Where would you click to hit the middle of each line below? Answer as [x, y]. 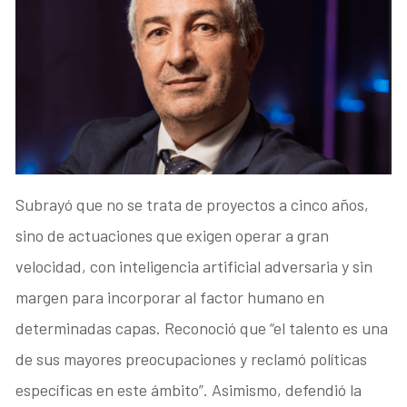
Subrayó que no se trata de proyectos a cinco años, [193, 204]
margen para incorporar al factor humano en [170, 297]
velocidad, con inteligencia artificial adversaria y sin [194, 266]
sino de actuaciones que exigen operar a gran [173, 235]
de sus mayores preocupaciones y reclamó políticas [192, 358]
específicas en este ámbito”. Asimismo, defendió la [189, 389]
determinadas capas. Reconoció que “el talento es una [202, 328]
